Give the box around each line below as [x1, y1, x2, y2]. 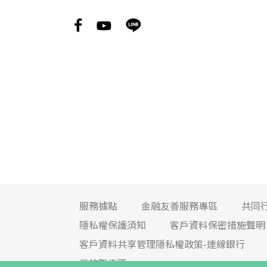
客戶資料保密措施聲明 [170, 218, 266, 232]
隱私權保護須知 [79, 218, 147, 232]
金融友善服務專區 [141, 198, 218, 213]
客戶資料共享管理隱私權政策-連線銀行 [79, 237, 246, 252]
